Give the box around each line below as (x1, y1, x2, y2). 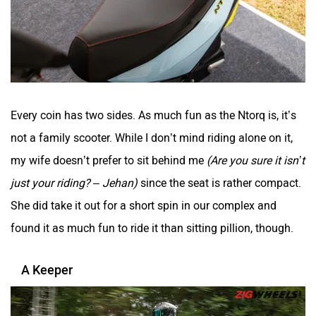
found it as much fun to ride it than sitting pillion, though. (11, 221, 293, 236)
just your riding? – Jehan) (11, 176, 138, 190)
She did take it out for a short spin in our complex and (11, 199, 276, 213)
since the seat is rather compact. (138, 176, 301, 190)
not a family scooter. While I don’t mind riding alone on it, (11, 131, 293, 145)
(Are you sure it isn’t (207, 154, 305, 168)
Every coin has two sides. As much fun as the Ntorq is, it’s (11, 109, 296, 123)
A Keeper (21, 262, 73, 279)
